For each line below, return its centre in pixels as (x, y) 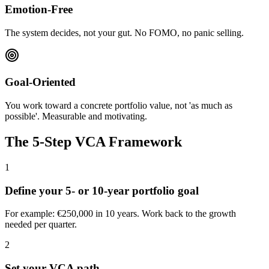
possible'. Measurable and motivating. (76, 116)
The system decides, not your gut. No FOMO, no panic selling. (124, 32)
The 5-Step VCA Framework (93, 141)
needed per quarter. (41, 225)
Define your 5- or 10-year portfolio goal (102, 190)
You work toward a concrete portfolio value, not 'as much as (119, 105)
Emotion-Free (39, 9)
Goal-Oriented (40, 82)
